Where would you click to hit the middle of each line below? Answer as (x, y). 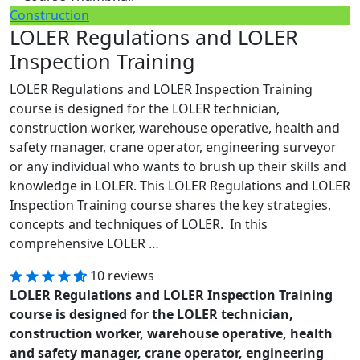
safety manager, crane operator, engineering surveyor (173, 147)
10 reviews (122, 275)
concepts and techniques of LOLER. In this (139, 224)
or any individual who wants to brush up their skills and (178, 166)
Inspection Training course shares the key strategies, (170, 205)
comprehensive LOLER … (84, 243)
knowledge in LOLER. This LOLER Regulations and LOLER (180, 185)
